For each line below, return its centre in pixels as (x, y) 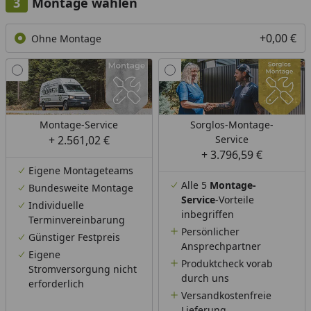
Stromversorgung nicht (83, 269)
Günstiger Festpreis (74, 237)
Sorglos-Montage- (232, 125)
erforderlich (56, 284)
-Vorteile (234, 200)
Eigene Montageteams (81, 171)
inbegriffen (207, 215)
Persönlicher (210, 232)
